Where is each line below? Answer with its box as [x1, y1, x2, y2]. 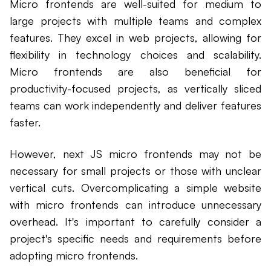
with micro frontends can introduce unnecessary [10, 198, 261, 212]
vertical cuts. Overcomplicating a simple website [10, 181, 261, 195]
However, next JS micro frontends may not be [10, 147, 261, 161]
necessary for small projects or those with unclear [10, 164, 261, 178]
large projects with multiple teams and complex [10, 14, 261, 28]
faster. [10, 116, 41, 129]
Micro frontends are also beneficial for [10, 65, 261, 79]
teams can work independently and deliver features [10, 99, 261, 113]
